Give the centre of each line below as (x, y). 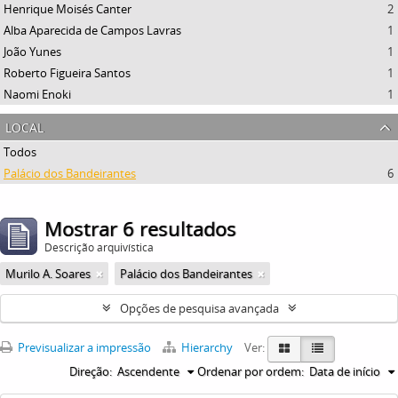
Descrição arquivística (99, 247)
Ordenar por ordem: (251, 371)
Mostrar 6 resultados (140, 228)
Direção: (91, 371)
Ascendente (148, 371)
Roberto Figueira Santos (67, 73)
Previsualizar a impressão (83, 348)
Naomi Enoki (37, 94)
